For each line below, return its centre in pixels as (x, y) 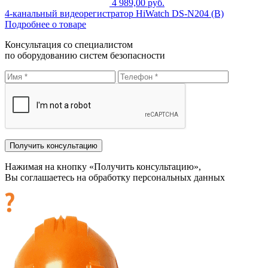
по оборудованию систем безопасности (85, 55)
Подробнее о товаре (45, 24)
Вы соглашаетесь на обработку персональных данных (115, 177)
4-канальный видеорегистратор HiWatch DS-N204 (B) (114, 13)
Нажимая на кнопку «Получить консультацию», (103, 166)
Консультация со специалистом (69, 44)
